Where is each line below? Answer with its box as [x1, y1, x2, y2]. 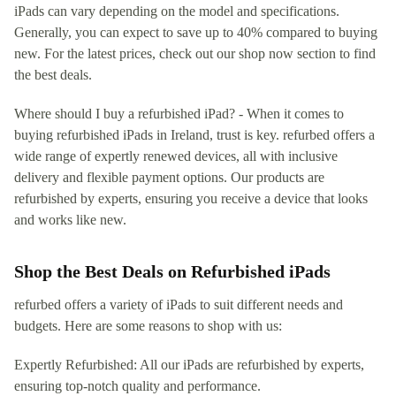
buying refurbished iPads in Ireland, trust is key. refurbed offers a [14, 126, 375, 142]
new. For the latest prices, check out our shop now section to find [14, 45, 376, 61]
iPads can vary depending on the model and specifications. [14, 3, 339, 19]
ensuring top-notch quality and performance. [14, 377, 261, 393]
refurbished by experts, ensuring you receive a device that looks [14, 190, 368, 206]
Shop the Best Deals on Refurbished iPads [14, 261, 331, 281]
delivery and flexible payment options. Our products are [14, 169, 324, 185]
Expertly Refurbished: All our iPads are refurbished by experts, [14, 356, 364, 372]
